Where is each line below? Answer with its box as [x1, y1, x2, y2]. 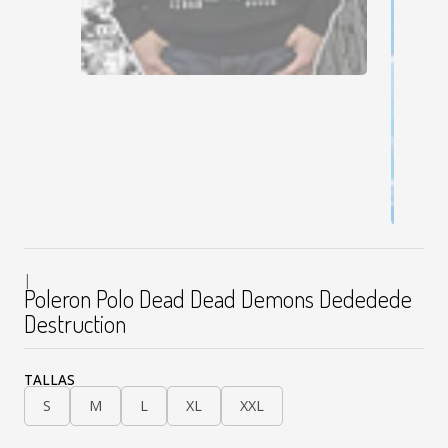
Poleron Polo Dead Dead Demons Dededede [24, 282, 412, 314]
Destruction [24, 307, 126, 339]
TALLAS [24, 369, 75, 389]
